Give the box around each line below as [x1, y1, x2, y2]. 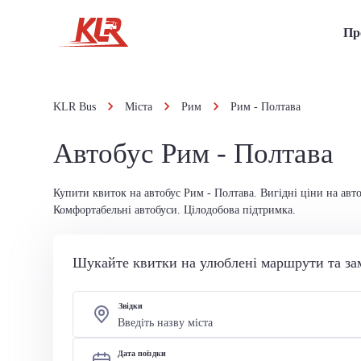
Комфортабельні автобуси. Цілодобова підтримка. [53, 204, 296, 216]
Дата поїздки [118, 348, 166, 359]
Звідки [118, 301, 143, 311]
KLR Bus [53, 101, 96, 113]
